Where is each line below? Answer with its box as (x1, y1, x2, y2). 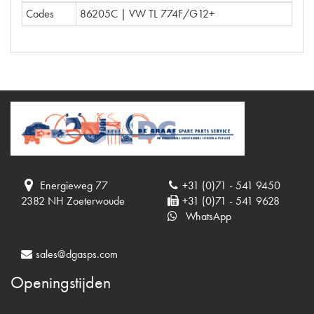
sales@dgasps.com (35, 247, 118, 262)
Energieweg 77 (40, 178, 109, 193)
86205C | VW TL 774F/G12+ (80, 6, 214, 22)
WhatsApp (177, 209, 231, 224)
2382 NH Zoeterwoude (21, 193, 125, 209)
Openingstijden (11, 271, 111, 294)
